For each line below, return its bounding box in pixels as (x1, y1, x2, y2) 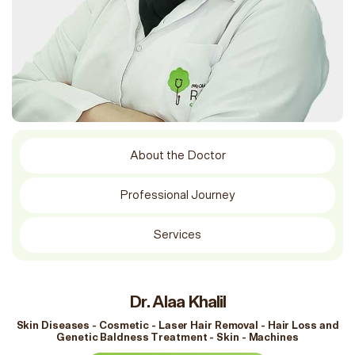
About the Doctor (129, 149, 226, 162)
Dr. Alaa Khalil (128, 294, 227, 311)
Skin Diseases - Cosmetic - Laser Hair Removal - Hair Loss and (16, 321, 339, 331)
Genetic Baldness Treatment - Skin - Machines (56, 333, 299, 343)
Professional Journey (120, 189, 235, 201)
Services (154, 228, 201, 241)
